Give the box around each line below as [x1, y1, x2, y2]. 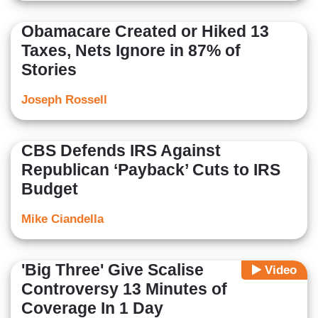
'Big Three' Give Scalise [21, 261, 204, 280]
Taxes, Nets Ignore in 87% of [21, 41, 241, 60]
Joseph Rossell [21, 93, 107, 107]
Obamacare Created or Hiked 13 [21, 22, 269, 41]
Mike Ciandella [21, 212, 104, 226]
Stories [21, 60, 77, 79]
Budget [21, 180, 78, 199]
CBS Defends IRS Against [21, 141, 221, 160]
